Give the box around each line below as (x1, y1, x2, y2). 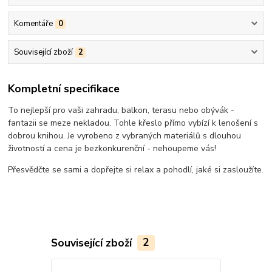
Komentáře (13, 18, 53, 29)
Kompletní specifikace (8, 81, 120, 97)
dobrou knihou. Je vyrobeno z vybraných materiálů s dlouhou (8, 130, 242, 142)
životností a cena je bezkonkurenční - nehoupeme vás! (8, 143, 217, 155)
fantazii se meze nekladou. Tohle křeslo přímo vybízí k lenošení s (8, 117, 259, 129)
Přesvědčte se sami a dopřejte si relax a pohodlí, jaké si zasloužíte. (8, 164, 264, 176)
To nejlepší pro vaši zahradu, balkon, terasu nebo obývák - (8, 104, 235, 117)
